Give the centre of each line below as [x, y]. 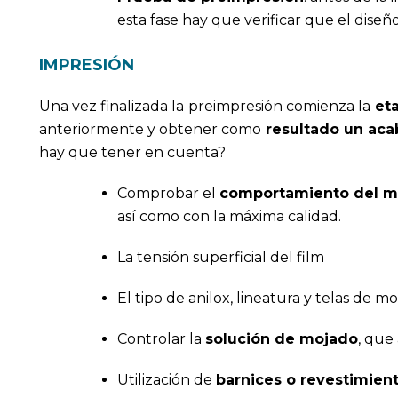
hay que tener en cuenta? [132, 152]
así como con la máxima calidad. [229, 216]
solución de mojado [281, 338]
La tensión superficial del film [220, 257]
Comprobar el [168, 193]
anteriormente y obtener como [152, 129]
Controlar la [161, 338]
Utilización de [166, 379]
